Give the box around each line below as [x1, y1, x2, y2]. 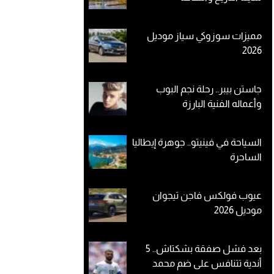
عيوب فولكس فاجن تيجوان [152, 190, 262, 201]
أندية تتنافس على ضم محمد [152, 258, 262, 268]
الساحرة [228, 152, 262, 162]
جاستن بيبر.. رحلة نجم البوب [156, 84, 262, 94]
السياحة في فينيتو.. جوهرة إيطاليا [132, 137, 262, 147]
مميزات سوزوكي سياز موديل [147, 31, 262, 41]
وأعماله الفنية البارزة [182, 98, 262, 109]
